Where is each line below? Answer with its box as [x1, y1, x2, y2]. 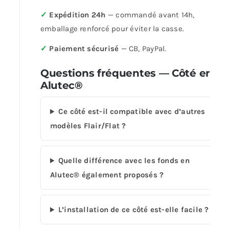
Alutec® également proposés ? [50, 170, 164, 180]
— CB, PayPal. [119, 44, 167, 54]
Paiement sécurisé [49, 44, 119, 54]
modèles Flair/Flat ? [50, 121, 126, 131]
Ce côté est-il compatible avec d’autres [58, 107, 205, 117]
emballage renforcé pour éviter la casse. [40, 24, 184, 34]
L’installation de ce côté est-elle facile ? [58, 205, 209, 215]
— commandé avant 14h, [105, 10, 195, 20]
